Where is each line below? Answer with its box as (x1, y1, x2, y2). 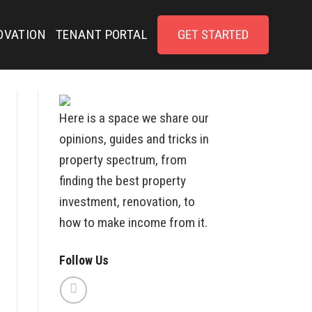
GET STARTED (178, 26, 249, 42)
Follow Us (58, 252, 109, 267)
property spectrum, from (58, 152, 187, 168)
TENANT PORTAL (56, 26, 148, 42)
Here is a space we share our (58, 110, 209, 126)
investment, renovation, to (58, 194, 195, 210)
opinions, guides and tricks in (58, 131, 209, 147)
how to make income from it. (58, 214, 208, 231)
